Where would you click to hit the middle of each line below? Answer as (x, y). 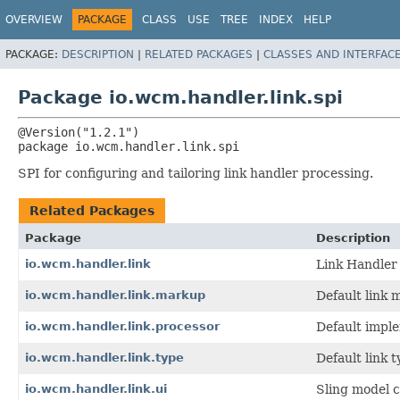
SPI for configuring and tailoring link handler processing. (196, 173)
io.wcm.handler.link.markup (115, 295)
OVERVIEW (34, 20)
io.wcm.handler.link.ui (96, 388)
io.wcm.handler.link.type (104, 357)
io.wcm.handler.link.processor (122, 326)
